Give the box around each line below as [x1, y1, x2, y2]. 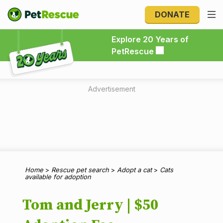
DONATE [155, 9, 190, 19]
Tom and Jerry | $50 [22, 196, 158, 215]
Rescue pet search [51, 166, 109, 174]
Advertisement [88, 85, 135, 93]
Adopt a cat [117, 166, 152, 174]
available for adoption [25, 173, 91, 181]
